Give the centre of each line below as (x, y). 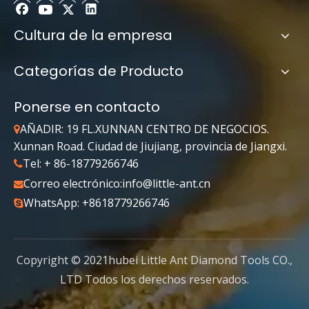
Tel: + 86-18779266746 (81, 164)
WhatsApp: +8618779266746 (97, 203)
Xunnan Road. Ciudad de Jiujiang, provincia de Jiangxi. (150, 147)
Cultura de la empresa (93, 36)
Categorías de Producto (99, 71)
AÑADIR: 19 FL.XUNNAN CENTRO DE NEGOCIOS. (144, 129)
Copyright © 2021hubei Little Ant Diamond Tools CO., (154, 260)
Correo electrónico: (73, 184)
